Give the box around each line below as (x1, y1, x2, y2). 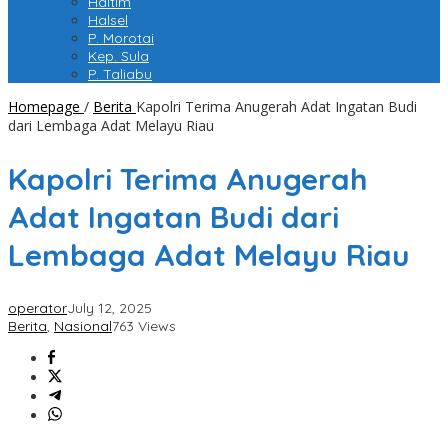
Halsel (88, 11, 128, 30)
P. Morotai (88, 29, 154, 48)
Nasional (54, 317, 112, 336)
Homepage (8, 97, 80, 117)
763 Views (112, 317, 176, 336)
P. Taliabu (88, 65, 152, 84)
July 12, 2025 (67, 299, 152, 318)
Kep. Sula (88, 47, 149, 66)
